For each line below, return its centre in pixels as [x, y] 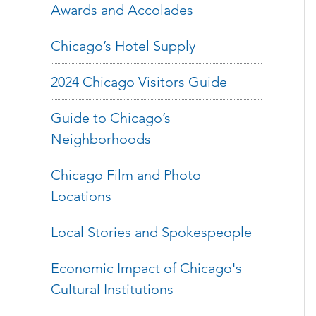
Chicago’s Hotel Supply [123, 46]
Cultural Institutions [112, 289]
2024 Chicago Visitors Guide [139, 82]
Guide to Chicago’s [111, 118]
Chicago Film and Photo [126, 175]
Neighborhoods [101, 139]
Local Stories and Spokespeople [151, 232]
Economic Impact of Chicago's [146, 268]
